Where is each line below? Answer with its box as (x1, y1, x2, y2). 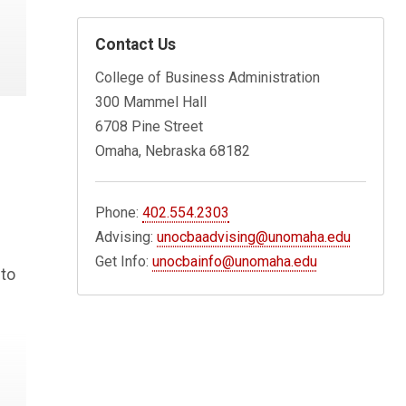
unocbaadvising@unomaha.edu (157, 228, 352, 246)
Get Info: (95, 253, 153, 271)
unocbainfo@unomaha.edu (152, 253, 318, 271)
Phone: (95, 204, 143, 222)
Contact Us (95, 35, 176, 54)
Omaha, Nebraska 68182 (95, 142, 251, 160)
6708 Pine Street (95, 118, 204, 136)
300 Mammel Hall (95, 93, 208, 111)
